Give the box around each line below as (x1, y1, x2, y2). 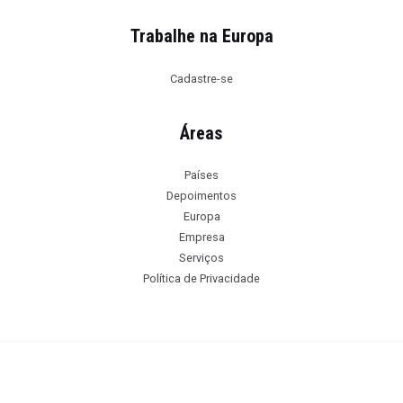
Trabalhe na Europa (130, 25, 273, 48)
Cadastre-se (170, 71, 233, 85)
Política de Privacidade (143, 271, 260, 285)
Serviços (179, 250, 224, 264)
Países (184, 167, 219, 182)
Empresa (178, 229, 225, 244)
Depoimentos (166, 188, 237, 202)
